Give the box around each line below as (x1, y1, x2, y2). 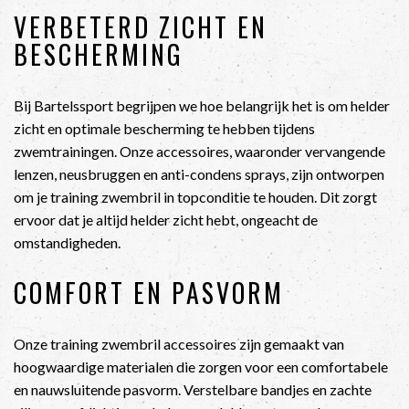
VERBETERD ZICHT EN (14, 7, 267, 46)
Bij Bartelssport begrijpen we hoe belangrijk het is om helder (14, 96, 390, 114)
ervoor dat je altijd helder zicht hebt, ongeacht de (14, 210, 318, 228)
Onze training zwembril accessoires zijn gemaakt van (14, 334, 344, 352)
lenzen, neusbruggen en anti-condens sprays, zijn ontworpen (14, 164, 384, 183)
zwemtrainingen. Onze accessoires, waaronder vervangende (14, 142, 385, 160)
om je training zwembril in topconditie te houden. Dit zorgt (14, 187, 377, 205)
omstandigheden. (14, 233, 121, 251)
